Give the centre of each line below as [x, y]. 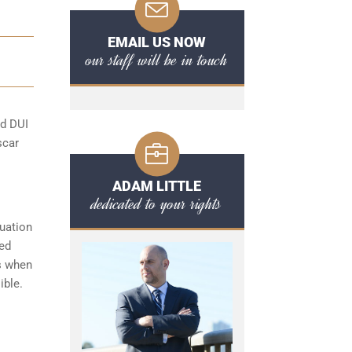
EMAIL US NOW [157, 42]
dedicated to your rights [157, 203]
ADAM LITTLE [157, 186]
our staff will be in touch [157, 60]
